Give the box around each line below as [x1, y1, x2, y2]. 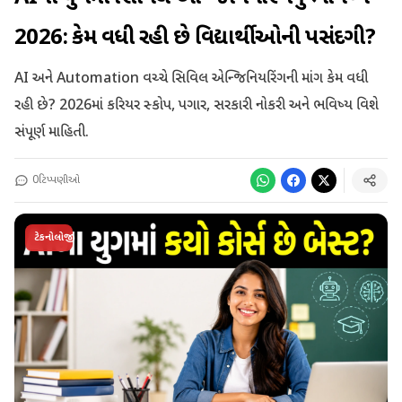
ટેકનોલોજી [34, 230, 64, 245]
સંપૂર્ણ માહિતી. [14, 123, 89, 143]
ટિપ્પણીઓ [39, 172, 80, 188]
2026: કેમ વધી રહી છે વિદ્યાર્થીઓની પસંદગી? [14, 23, 376, 53]
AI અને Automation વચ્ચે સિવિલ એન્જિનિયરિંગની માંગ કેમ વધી [14, 69, 368, 89]
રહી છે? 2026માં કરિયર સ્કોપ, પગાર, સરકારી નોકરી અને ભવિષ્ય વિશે [14, 96, 379, 116]
